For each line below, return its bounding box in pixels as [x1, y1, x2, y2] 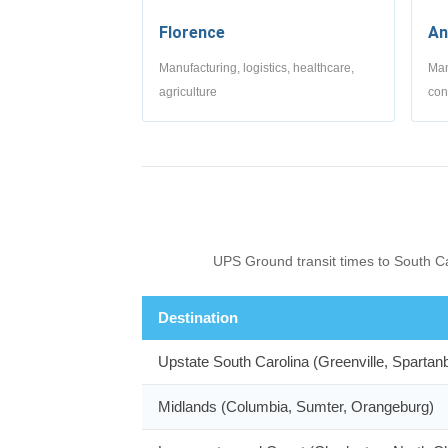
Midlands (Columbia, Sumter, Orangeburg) [158, 398, 434, 415]
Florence [159, 22, 225, 42]
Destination [158, 309, 238, 326]
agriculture [159, 84, 217, 99]
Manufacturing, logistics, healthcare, [159, 60, 354, 75]
